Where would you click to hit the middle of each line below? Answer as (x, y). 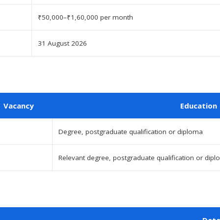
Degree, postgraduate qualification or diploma (131, 131)
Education (199, 105)
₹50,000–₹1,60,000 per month (85, 17)
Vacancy (19, 105)
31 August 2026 (62, 43)
